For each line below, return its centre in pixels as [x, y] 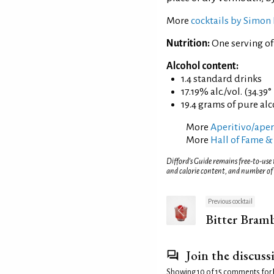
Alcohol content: [202, 66]
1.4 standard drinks [221, 79]
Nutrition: [188, 43]
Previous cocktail [230, 202]
